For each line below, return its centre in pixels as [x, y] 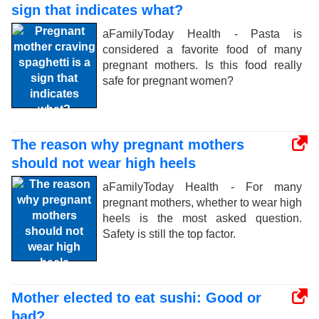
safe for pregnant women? [168, 81]
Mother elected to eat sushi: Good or [136, 298]
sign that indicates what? [97, 10]
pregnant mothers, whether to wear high [202, 203]
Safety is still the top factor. [169, 234]
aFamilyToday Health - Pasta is [202, 34]
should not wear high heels [104, 163]
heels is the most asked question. [202, 218]
